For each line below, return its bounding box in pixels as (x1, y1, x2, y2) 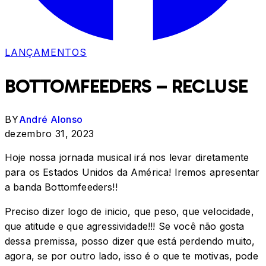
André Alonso (18, 113, 83, 126)
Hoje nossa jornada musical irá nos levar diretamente (5, 151, 249, 164)
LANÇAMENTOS (5, 46, 87, 58)
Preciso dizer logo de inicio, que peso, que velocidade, (5, 205, 254, 218)
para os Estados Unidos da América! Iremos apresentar (5, 166, 260, 179)
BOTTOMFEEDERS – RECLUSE (5, 74, 248, 97)
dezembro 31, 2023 (5, 128, 94, 140)
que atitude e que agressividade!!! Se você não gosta (5, 220, 245, 233)
